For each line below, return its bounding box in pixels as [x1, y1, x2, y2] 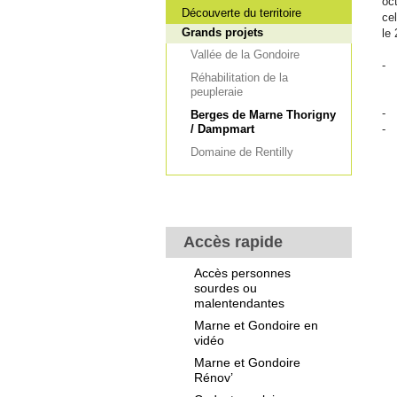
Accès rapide [183, 233, 283, 251]
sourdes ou [194, 281, 257, 295]
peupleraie [191, 85, 243, 98]
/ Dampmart [191, 122, 254, 136]
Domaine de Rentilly [191, 145, 293, 159]
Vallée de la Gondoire [191, 48, 300, 61]
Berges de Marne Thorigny [191, 108, 336, 121]
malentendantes [194, 296, 284, 310]
